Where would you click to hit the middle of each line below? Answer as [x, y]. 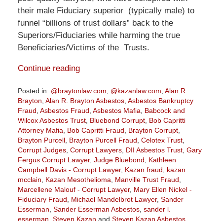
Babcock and [165, 111]
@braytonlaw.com [78, 91]
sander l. [157, 209]
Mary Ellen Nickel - [163, 190]
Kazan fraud [144, 170]
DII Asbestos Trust [154, 150]
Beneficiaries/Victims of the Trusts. [83, 47]
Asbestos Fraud [64, 111]
